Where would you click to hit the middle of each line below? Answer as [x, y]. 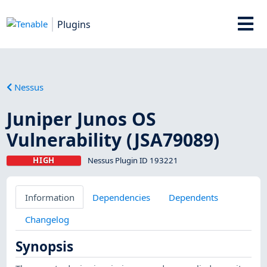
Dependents [193, 197]
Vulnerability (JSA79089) [113, 139]
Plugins [74, 24]
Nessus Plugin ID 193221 [133, 160]
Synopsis [45, 247]
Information [49, 197]
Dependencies [122, 197]
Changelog [47, 219]
